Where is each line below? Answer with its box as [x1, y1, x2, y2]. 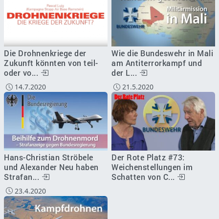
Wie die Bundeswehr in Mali [111, 48, 213, 59]
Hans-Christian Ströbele [4, 152, 93, 162]
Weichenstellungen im [111, 161, 193, 172]
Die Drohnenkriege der [4, 48, 87, 59]
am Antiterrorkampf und [111, 58, 202, 68]
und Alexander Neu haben [4, 161, 99, 172]
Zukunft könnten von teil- [4, 58, 98, 68]
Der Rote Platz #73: [111, 152, 185, 162]
